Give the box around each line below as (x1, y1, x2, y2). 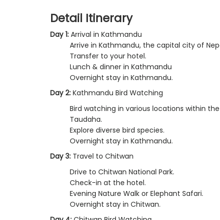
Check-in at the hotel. (70, 177, 146, 188)
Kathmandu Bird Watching (71, 87, 163, 98)
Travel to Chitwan (71, 151, 134, 161)
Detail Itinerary (50, 10, 133, 26)
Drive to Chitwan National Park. (70, 166, 174, 177)
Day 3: (50, 151, 71, 161)
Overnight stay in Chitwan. (70, 199, 161, 209)
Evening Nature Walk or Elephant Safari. (70, 188, 203, 198)
